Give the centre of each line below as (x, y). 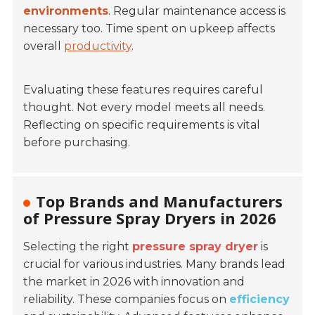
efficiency (260, 300)
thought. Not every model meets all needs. (144, 108)
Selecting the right (78, 247)
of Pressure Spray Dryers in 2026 (150, 218)
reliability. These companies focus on (127, 300)
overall (44, 46)
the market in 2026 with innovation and (134, 282)
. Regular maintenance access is (197, 11)
